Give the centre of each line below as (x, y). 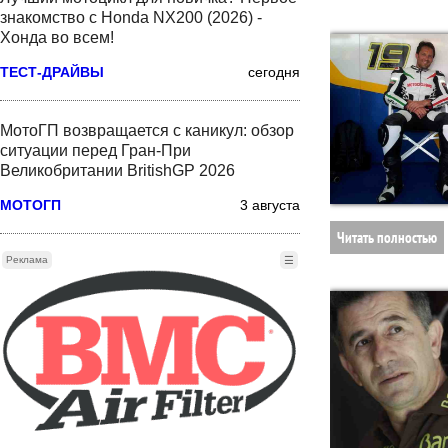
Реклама (27, 259)
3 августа (270, 204)
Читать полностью (387, 238)
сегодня (274, 71)
